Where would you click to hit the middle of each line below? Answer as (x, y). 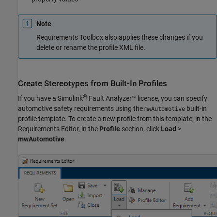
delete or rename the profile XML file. (91, 48)
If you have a (38, 99)
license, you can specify (172, 99)
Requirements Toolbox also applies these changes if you (120, 38)
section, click (140, 129)
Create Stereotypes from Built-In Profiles (93, 83)
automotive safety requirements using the (81, 109)
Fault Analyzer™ (112, 99)
